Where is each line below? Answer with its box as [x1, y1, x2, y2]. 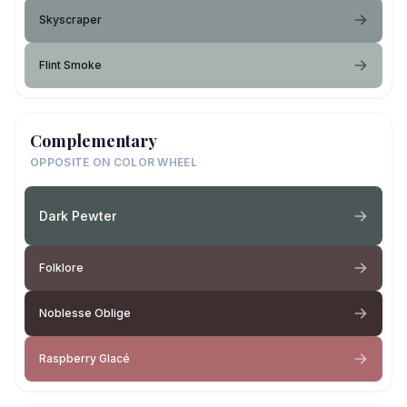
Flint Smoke [39, 58, 102, 72]
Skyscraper [39, 13, 102, 26]
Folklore [39, 261, 84, 274]
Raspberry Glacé [39, 352, 130, 365]
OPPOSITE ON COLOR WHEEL [30, 155, 197, 169]
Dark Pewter [39, 207, 116, 223]
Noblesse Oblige [39, 306, 131, 320]
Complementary [30, 130, 157, 152]
